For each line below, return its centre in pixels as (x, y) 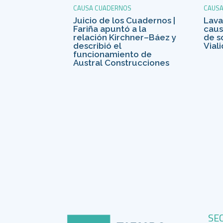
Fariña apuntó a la (110, 29)
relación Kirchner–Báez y (125, 38)
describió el (98, 46)
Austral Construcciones (121, 63)
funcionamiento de (113, 55)
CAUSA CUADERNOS (103, 8)
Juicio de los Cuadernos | (124, 21)
